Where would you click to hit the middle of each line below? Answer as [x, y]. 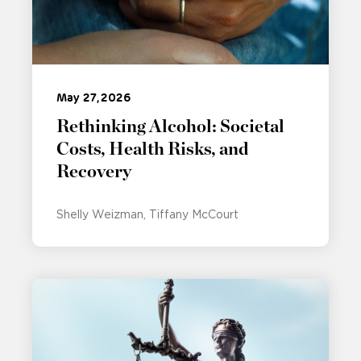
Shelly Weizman [100, 215]
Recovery [94, 172]
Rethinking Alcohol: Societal [170, 127]
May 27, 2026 [94, 98]
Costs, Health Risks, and [152, 149]
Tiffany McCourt [194, 215]
